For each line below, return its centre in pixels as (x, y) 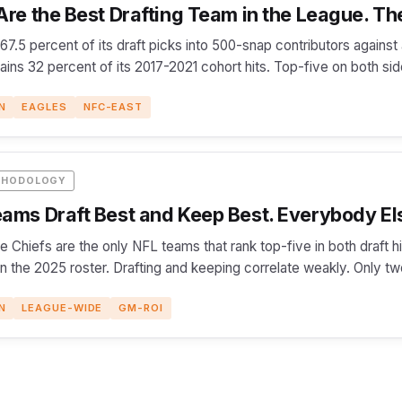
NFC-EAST (113, 107)
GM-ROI (141, 307)
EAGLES (44, 107)
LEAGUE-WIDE (62, 307)
